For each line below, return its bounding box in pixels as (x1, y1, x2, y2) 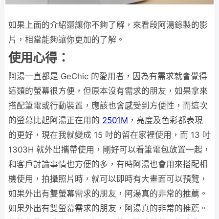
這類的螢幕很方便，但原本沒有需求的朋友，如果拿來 (8, 86, 208, 96)
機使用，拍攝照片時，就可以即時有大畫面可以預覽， (8, 174, 208, 184)
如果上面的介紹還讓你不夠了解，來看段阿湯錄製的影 (8, 20, 208, 30)
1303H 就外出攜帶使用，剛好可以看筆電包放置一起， (8, 145, 211, 155)
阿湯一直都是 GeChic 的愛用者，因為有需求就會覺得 (8, 71, 207, 82)
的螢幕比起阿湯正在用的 (8, 115, 102, 126)
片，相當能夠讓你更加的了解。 (8, 35, 125, 45)
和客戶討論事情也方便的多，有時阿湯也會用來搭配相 (8, 159, 208, 170)
